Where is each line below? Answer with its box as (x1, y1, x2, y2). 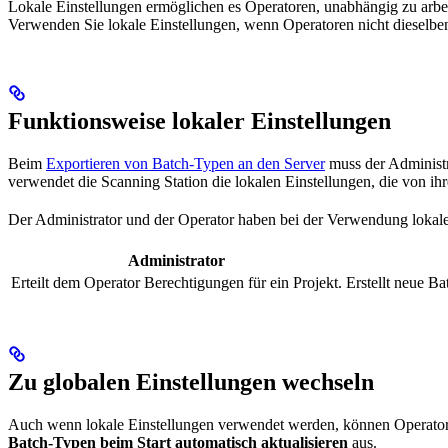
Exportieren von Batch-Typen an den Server (46, 155, 325, 173)
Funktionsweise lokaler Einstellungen (8, 108, 391, 135)
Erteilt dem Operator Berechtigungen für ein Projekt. (11, 274, 342, 292)
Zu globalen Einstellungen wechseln (8, 369, 374, 396)
